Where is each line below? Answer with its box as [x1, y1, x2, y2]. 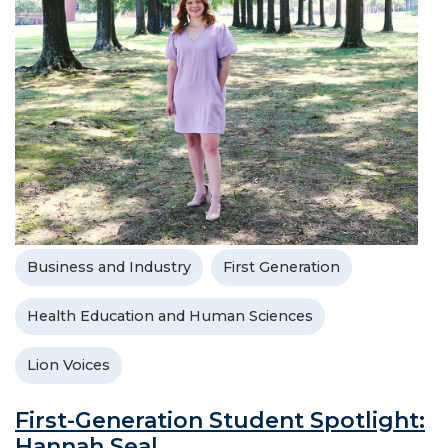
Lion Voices [27, 355, 110, 374]
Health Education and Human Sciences [27, 306, 313, 325]
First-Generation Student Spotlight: [15, 406, 425, 434]
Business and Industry [27, 257, 191, 276]
